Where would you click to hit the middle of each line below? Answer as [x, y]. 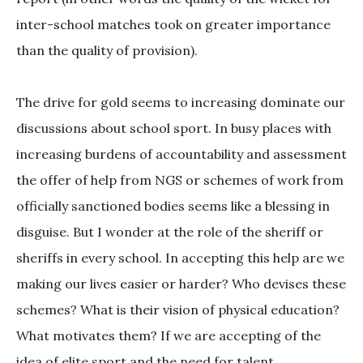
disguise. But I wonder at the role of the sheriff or [170, 232]
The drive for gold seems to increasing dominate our [181, 102]
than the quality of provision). [107, 51]
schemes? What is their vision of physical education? [178, 310]
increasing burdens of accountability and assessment [181, 154]
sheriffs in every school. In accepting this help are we [180, 258]
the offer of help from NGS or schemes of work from [180, 180]
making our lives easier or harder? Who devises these [181, 284]
